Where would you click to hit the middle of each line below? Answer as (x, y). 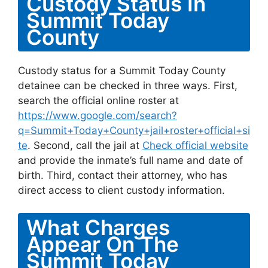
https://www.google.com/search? (98, 115)
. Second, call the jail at (85, 145)
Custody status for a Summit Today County (122, 70)
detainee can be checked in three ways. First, (128, 85)
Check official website (195, 145)
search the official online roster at (98, 100)
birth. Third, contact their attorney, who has (123, 175)
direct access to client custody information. (121, 190)
